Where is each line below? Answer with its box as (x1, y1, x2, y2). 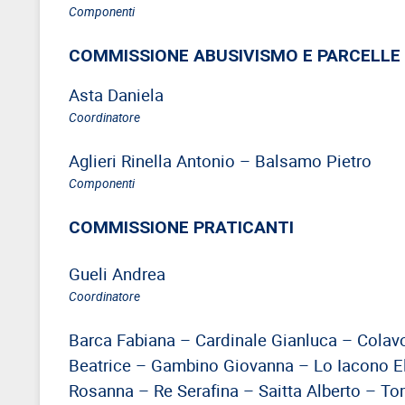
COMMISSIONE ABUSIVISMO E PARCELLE (69, 43, 400, 66)
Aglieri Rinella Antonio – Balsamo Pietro (69, 148, 372, 172)
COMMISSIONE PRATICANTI (69, 215, 294, 238)
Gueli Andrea (69, 261, 165, 285)
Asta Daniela (69, 82, 164, 106)
